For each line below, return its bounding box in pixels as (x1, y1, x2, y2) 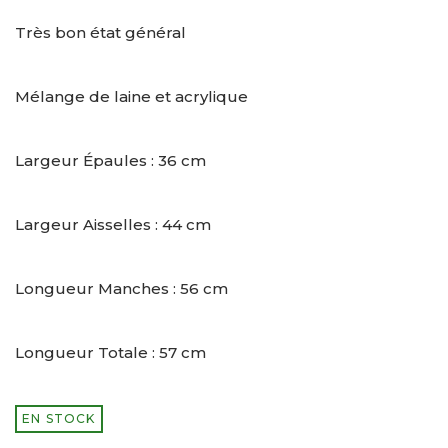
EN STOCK (22, 411, 96, 427)
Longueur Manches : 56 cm (15, 279, 228, 299)
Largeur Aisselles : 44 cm (15, 215, 211, 235)
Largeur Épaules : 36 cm (15, 151, 206, 171)
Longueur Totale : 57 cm (15, 343, 206, 363)
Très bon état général (15, 23, 186, 43)
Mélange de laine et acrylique (15, 87, 248, 107)
